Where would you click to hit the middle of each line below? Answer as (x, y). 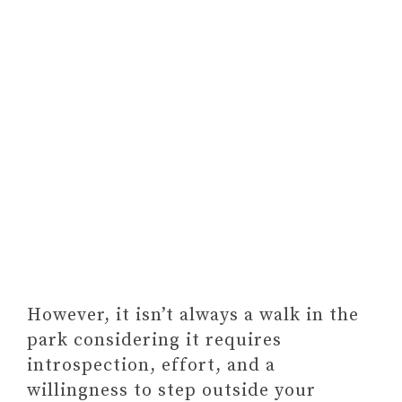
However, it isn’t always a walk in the (193, 315)
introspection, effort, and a (151, 366)
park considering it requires (154, 341)
